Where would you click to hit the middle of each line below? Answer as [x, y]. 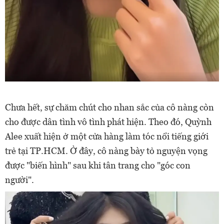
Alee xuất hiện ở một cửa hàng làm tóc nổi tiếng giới [107, 136]
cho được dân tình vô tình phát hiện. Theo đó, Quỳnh [108, 122]
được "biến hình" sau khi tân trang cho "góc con [98, 165]
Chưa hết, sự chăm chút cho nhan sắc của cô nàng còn [109, 107]
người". [19, 180]
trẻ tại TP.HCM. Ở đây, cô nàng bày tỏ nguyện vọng [106, 151]
